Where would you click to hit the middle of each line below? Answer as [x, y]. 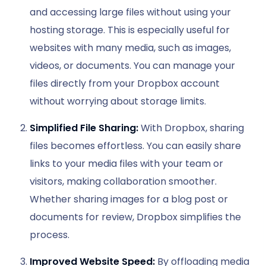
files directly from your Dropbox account [125, 84]
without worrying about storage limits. [118, 102]
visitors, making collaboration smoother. [123, 182]
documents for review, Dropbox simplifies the [135, 217]
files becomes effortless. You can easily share [135, 146]
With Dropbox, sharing [192, 128]
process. [50, 235]
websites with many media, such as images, [130, 48]
